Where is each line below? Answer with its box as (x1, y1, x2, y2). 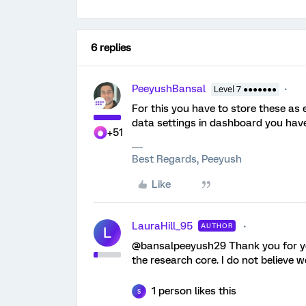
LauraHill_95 (132, 220, 193, 232)
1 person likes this (152, 285, 236, 297)
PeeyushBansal (132, 83, 206, 95)
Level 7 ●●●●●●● (214, 85, 277, 94)
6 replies (91, 42, 131, 54)
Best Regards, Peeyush (132, 153, 242, 165)
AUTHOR (201, 222, 233, 229)
